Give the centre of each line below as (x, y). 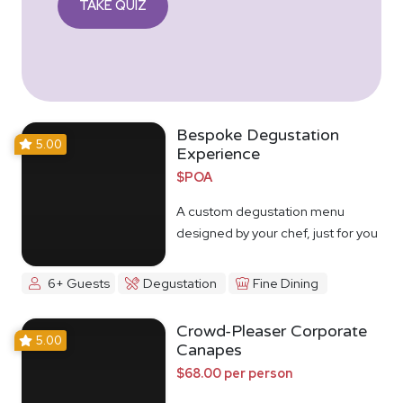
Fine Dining (285, 283)
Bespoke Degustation (258, 134)
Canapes (209, 350)
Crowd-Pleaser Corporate (272, 331)
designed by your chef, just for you (277, 232)
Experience (218, 153)
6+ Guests (78, 283)
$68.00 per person (234, 373)
